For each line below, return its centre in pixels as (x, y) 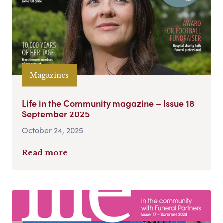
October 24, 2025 (53, 130)
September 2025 (56, 113)
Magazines (49, 75)
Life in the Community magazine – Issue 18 (108, 103)
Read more (45, 152)
